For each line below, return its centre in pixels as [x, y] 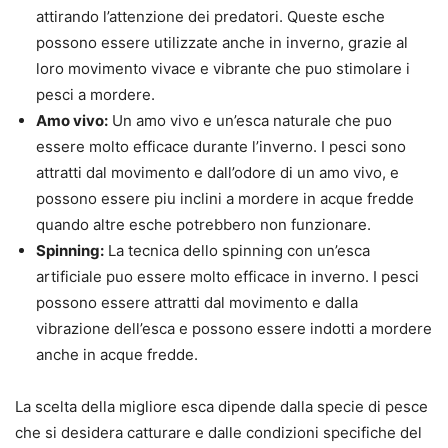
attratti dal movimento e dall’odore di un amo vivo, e [217, 173]
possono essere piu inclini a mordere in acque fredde [225, 199]
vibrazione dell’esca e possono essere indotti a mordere [234, 329]
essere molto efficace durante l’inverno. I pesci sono [221, 147]
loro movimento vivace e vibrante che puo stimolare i [223, 69]
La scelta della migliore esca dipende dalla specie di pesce [221, 407]
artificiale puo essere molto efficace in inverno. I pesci [227, 277]
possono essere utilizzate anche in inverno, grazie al [222, 43]
